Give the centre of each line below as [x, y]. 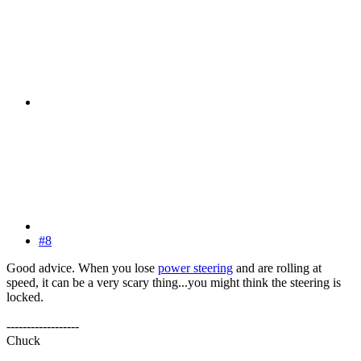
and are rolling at [277, 268]
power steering [195, 268]
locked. [25, 297]
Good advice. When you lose [82, 268]
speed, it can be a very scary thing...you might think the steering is [174, 282]
